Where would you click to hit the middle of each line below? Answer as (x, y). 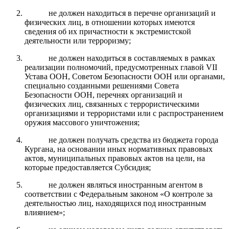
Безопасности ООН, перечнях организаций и (104, 95)
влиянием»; (45, 212)
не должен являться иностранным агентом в (125, 185)
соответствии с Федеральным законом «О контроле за (119, 194)
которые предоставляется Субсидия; (88, 167)
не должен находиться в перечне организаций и (132, 13)
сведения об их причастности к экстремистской (108, 31)
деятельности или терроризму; (78, 40)
